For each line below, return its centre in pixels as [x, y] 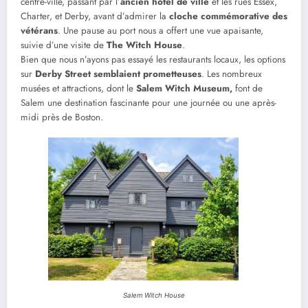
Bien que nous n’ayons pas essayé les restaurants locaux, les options [153, 59]
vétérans [39, 30]
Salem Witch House [154, 295]
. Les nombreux [232, 74]
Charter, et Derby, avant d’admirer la [95, 16]
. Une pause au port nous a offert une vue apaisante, [161, 30]
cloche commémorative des [228, 16]
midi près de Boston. [62, 117]
